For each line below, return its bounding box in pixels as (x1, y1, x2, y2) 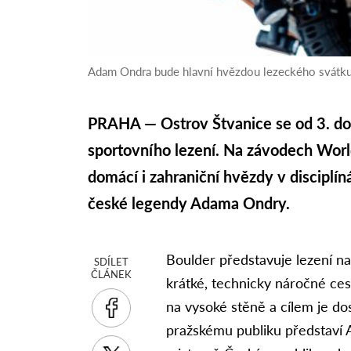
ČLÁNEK (91, 268, 132, 281)
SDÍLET (94, 255, 129, 269)
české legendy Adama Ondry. (88, 194, 291, 213)
